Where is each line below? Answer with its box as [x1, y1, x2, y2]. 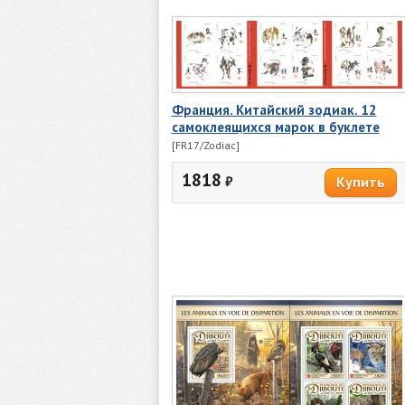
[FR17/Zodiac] [171, 137, 240, 152]
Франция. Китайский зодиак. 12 [171, 100, 377, 118]
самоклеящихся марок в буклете [171, 118, 380, 136]
